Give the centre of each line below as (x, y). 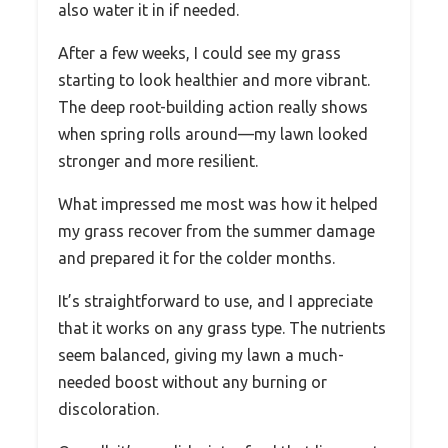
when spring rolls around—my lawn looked (213, 133)
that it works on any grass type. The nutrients (222, 327)
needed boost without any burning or (192, 381)
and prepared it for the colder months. (196, 257)
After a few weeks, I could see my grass (199, 52)
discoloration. (108, 408)
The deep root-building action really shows (213, 106)
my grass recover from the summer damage (216, 230)
